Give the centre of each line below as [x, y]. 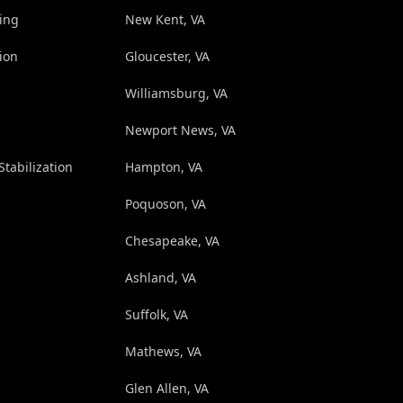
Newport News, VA [180, 130]
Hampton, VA [163, 166]
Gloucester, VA [167, 56]
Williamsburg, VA [176, 93]
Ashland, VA [160, 277]
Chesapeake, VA [172, 240]
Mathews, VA [163, 351]
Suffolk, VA [156, 314]
